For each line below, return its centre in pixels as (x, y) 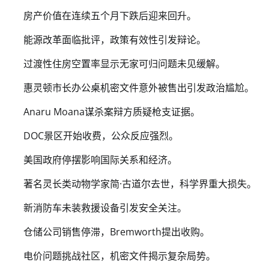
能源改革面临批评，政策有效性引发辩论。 (115, 39)
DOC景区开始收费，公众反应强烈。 (101, 135)
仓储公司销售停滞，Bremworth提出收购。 (116, 231)
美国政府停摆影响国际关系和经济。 (100, 159)
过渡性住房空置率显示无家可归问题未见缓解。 (124, 63)
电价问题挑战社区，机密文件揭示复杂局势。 (119, 255)
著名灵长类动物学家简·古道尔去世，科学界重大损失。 (140, 183)
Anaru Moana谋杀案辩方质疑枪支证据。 (112, 111)
